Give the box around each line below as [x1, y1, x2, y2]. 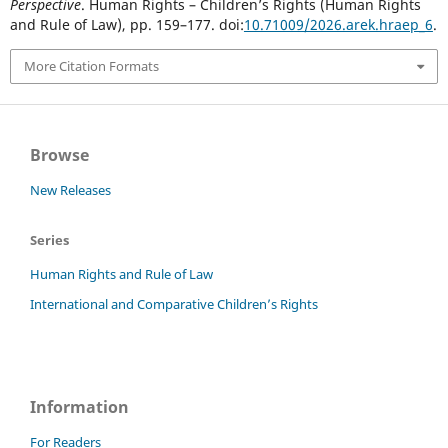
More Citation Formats [23, 57, 159, 76]
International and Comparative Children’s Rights [30, 294, 318, 313]
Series [30, 230, 69, 249]
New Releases [30, 180, 111, 199]
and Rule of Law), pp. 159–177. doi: [9, 15, 244, 35]
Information [30, 395, 129, 418]
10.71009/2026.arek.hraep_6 [243, 15, 433, 35]
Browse [30, 143, 89, 166]
